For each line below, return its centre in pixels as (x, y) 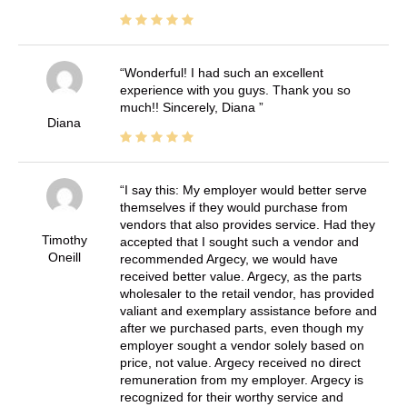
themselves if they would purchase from (233, 207)
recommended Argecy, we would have (228, 258)
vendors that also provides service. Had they (247, 224)
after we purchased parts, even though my (241, 328)
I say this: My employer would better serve (245, 189)
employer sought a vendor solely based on (242, 345)
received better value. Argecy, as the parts (240, 276)
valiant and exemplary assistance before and (248, 310)
